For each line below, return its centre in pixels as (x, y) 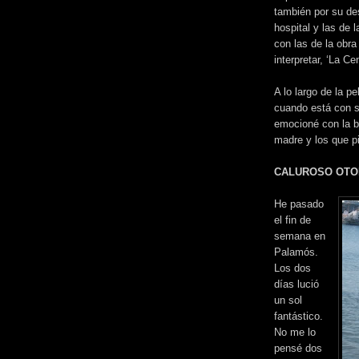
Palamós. (296, 252)
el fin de (292, 220)
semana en (300, 236)
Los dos (292, 268)
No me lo (295, 332)
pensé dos (298, 348)
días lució (296, 284)
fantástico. (298, 316)
